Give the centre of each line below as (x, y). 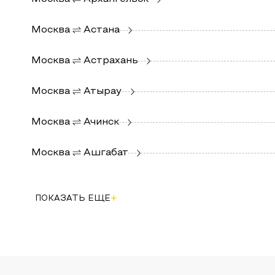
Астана (101, 30)
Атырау (103, 91)
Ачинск (101, 122)
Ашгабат (106, 153)
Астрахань (110, 60)
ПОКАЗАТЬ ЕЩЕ (72, 199)
